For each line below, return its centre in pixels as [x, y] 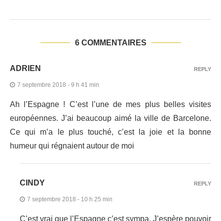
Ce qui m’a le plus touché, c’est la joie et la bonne [110, 132]
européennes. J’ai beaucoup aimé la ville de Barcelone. [110, 118]
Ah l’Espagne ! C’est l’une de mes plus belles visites [110, 105]
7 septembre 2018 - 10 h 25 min [70, 200]
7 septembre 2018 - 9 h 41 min [58, 85]
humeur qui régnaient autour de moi [72, 146]
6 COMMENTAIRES [110, 43]
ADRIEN [25, 69]
